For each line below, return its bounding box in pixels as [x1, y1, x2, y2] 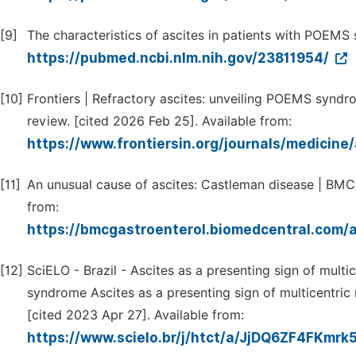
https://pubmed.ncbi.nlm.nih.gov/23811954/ [27, 50, 332, 66]
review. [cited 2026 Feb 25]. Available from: [27, 114, 292, 129]
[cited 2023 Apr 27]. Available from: [27, 308, 244, 323]
